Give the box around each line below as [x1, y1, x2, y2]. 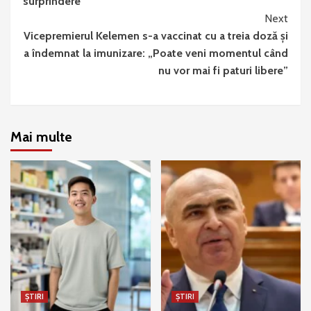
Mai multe [10, 128, 72, 145]
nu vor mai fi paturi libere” [158, 64, 288, 77]
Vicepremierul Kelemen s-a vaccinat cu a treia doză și [24, 29, 288, 42]
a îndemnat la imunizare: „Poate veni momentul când [24, 47, 288, 60]
